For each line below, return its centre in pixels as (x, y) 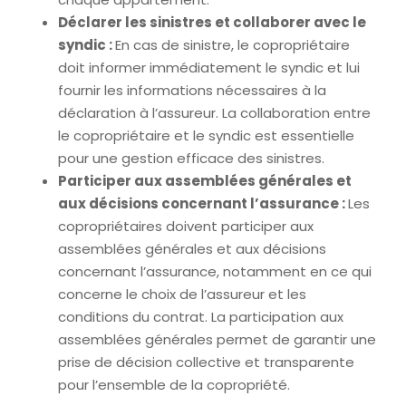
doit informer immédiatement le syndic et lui (209, 68)
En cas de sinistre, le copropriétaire (232, 45)
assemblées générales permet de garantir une (217, 339)
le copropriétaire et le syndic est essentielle (206, 135)
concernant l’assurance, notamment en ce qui (215, 271)
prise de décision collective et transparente (206, 362)
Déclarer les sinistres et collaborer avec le (212, 22)
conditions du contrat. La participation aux (201, 317)
